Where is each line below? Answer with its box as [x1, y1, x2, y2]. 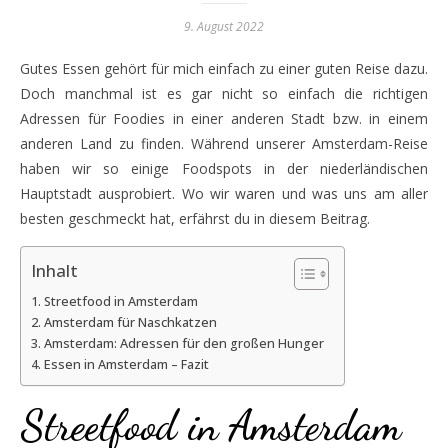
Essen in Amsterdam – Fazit [43, 356, 209, 373]
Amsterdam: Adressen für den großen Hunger [43, 335, 324, 352]
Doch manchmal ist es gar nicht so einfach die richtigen [20, 84, 428, 103]
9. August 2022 [184, 18, 264, 35]
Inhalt [31, 259, 78, 283]
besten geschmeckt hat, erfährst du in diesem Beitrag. [20, 209, 370, 228]
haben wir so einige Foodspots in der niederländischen [20, 159, 428, 178]
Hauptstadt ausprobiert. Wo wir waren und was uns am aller [20, 184, 428, 203]
